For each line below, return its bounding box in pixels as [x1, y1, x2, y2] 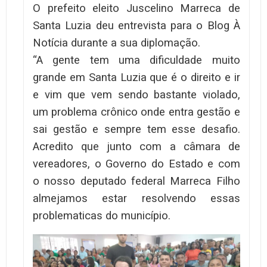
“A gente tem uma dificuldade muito [33, 53, 240, 67]
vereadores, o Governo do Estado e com [33, 157, 240, 170]
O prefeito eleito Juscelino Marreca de [33, 1, 240, 15]
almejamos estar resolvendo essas [33, 191, 240, 205]
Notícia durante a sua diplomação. [33, 36, 200, 49]
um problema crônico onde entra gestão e [33, 105, 240, 119]
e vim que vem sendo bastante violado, [33, 88, 240, 101]
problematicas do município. [33, 209, 170, 222]
